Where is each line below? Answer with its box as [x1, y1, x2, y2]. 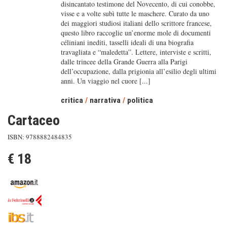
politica [127, 96, 153, 105]
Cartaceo [8, 112, 60, 129]
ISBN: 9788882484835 [8, 132, 72, 141]
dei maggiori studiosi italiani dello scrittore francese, [60, 18, 212, 28]
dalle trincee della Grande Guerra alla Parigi [60, 57, 187, 66]
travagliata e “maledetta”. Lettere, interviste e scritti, [60, 47, 211, 57]
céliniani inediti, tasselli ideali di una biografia [60, 37, 194, 47]
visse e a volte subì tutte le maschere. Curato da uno [60, 9, 209, 18]
